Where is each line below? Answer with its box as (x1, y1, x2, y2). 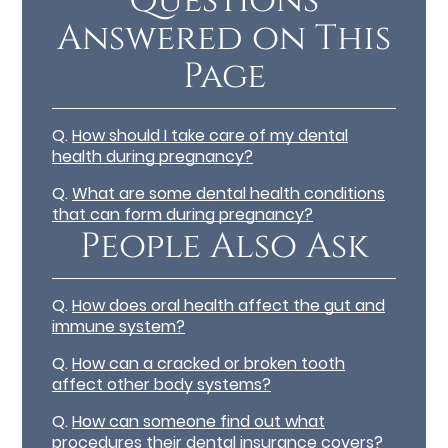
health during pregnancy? (52, 144, 254, 168)
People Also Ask (79, 223, 369, 271)
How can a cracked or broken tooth (72, 352, 346, 376)
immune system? (52, 315, 186, 339)
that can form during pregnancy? (52, 202, 314, 226)
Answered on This (57, 14, 391, 62)
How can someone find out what (72, 410, 326, 434)
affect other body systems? (52, 373, 272, 397)
